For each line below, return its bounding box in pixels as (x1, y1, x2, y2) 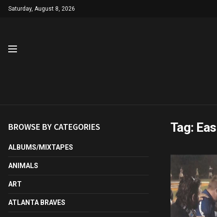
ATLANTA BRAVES (8, 199, 65, 206)
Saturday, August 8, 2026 (8, 5, 75, 12)
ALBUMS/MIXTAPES (8, 143, 73, 151)
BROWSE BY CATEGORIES (8, 121, 100, 132)
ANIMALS (8, 162, 38, 170)
